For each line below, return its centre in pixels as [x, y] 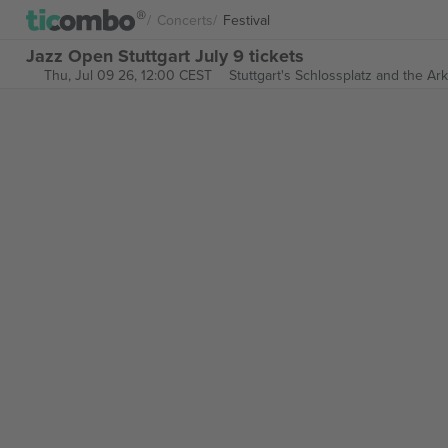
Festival [246, 19]
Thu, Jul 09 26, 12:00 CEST [127, 75]
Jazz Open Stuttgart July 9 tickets [165, 55]
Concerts [185, 19]
